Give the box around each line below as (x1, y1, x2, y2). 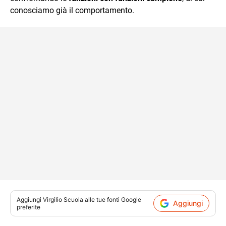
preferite (17, 203, 40, 211)
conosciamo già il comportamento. (10, 5, 134, 15)
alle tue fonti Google (83, 195, 141, 203)
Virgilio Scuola (43, 195, 83, 203)
